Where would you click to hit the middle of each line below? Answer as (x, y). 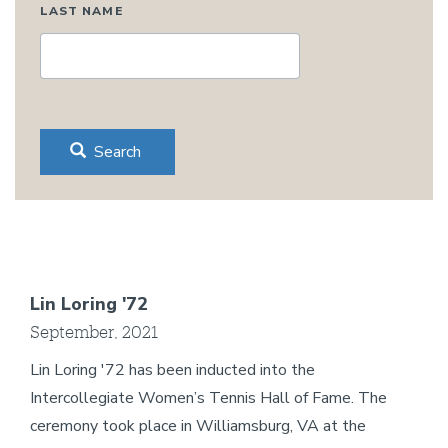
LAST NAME (81, 11)
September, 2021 (94, 331)
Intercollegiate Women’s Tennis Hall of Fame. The (208, 398)
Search (115, 152)
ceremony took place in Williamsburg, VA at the (198, 426)
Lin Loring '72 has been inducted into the (172, 370)
